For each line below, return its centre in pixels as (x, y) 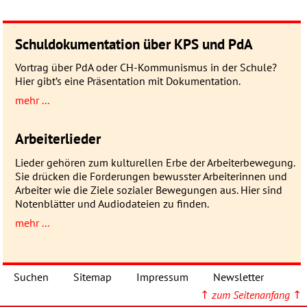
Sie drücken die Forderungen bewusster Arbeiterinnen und (151, 176)
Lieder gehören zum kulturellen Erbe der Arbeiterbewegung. (155, 162)
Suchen (32, 277)
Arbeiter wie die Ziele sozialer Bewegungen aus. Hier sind (148, 189)
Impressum (163, 277)
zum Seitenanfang (251, 295)
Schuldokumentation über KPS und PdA (134, 44)
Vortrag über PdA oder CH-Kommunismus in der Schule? (146, 67)
